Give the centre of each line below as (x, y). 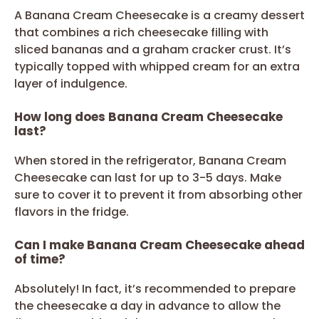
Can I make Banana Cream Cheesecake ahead (159, 245)
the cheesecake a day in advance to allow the (147, 305)
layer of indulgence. (71, 83)
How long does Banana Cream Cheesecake (148, 116)
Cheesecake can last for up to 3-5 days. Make (148, 177)
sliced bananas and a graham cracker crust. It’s (153, 49)
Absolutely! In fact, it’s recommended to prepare (155, 288)
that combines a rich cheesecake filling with (141, 32)
